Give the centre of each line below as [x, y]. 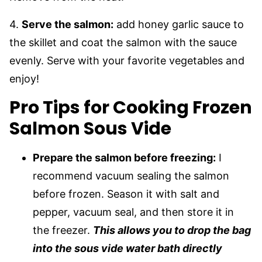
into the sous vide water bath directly [127, 248]
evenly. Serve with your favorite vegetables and [127, 61]
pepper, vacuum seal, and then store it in [133, 212]
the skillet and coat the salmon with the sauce [123, 42]
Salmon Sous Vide [90, 129]
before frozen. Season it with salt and [126, 194]
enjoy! [24, 79]
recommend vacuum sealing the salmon [131, 176]
